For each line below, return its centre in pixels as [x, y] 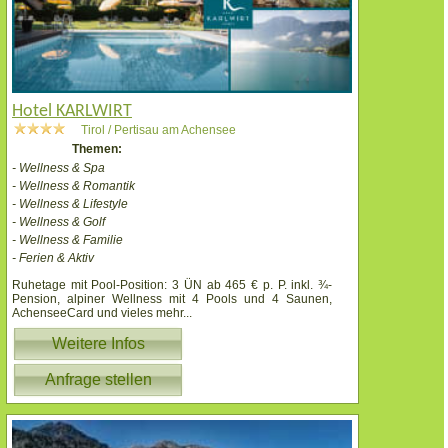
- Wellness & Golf [58, 221]
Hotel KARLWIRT [72, 111]
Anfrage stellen [98, 379]
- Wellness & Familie [67, 239]
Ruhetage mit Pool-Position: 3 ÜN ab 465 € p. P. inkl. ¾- [172, 284]
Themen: [97, 148]
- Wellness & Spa [58, 167]
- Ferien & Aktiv [53, 257]
